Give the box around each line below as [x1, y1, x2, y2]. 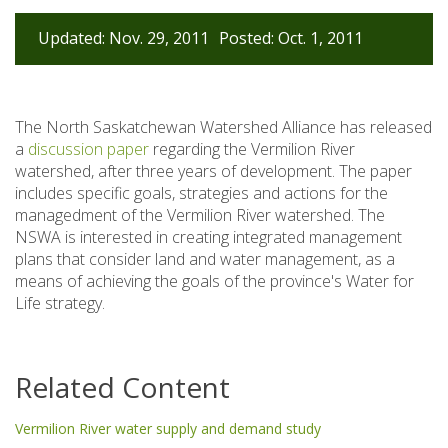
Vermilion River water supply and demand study [15, 418, 321, 438]
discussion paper [28, 137, 153, 160]
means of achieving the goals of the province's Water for [15, 269, 414, 292]
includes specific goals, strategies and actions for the [15, 181, 388, 204]
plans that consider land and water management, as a [15, 247, 395, 270]
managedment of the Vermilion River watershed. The [15, 203, 385, 226]
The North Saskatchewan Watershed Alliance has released [15, 115, 432, 138]
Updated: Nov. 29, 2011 [38, 26, 209, 49]
